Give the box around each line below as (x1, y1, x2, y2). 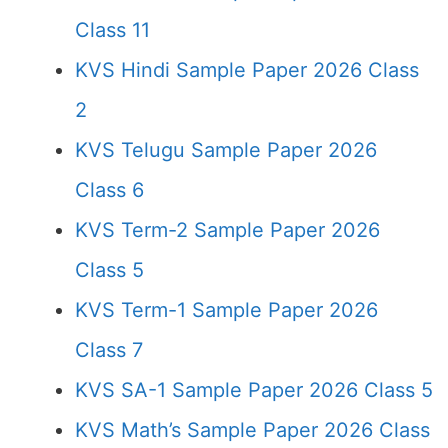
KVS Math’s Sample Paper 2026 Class (75, 418, 430, 442)
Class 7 (75, 338, 143, 362)
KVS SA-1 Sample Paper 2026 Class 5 (75, 378, 433, 402)
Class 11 (75, 18, 150, 42)
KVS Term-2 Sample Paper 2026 (75, 218, 380, 242)
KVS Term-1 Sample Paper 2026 (75, 298, 378, 322)
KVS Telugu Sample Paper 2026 (75, 138, 377, 162)
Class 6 (75, 178, 144, 202)
